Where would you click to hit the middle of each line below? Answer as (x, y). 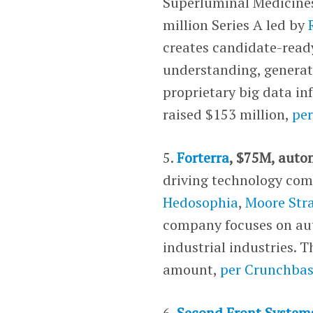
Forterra (203, 157)
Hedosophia (201, 202)
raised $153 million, (228, 114)
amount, (192, 269)
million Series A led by (236, 24)
